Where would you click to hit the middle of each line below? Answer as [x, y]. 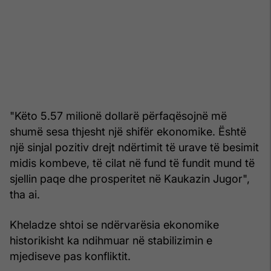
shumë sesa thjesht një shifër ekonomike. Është [128, 131]
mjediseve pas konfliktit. [70, 256]
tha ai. [25, 194]
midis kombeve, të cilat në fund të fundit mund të [132, 163]
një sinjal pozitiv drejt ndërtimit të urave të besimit [134, 147]
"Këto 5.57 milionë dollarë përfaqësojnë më [118, 116]
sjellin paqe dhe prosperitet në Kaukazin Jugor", [130, 178]
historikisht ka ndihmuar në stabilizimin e [111, 240]
